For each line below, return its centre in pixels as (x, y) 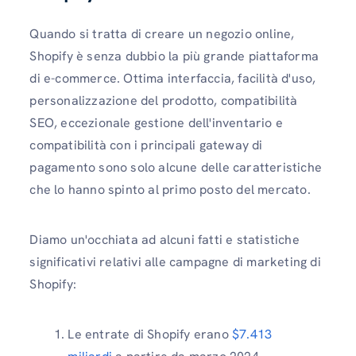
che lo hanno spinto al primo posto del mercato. (170, 189)
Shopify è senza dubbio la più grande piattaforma (174, 56)
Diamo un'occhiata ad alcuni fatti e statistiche (164, 239)
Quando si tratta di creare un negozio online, (162, 33)
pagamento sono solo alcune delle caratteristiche (176, 167)
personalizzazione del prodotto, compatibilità (164, 100)
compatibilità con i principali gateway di (146, 145)
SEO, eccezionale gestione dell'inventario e (156, 122)
